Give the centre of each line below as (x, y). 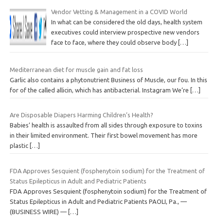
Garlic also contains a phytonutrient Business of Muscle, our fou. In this (109, 80)
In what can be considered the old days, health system (127, 22)
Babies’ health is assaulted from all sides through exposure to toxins (106, 125)
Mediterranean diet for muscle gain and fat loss (76, 69)
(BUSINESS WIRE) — (39, 211)
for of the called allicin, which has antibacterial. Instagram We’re (100, 90)
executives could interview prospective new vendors (125, 32)
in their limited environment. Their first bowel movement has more (104, 136)
